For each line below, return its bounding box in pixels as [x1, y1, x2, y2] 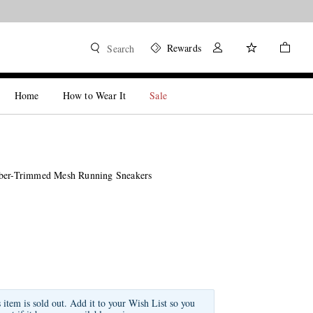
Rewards [166, 41, 201, 54]
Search [107, 42, 135, 55]
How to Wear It [62, 89, 126, 102]
